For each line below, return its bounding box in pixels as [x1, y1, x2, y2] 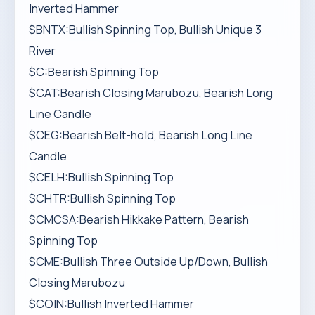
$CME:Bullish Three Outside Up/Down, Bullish [29, 254, 268, 269]
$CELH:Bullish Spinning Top [29, 169, 174, 185]
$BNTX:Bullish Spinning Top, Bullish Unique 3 [29, 22, 262, 37]
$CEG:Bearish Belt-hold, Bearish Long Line [29, 127, 252, 143]
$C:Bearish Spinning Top [29, 64, 159, 79]
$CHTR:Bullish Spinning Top [29, 191, 176, 206]
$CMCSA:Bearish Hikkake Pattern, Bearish [29, 212, 249, 227]
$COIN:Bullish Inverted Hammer [29, 296, 194, 311]
